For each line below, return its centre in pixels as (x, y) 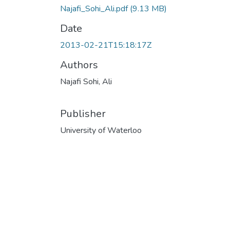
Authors (79, 65)
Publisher (83, 113)
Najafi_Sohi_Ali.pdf (95, 8)
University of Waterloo (101, 130)
